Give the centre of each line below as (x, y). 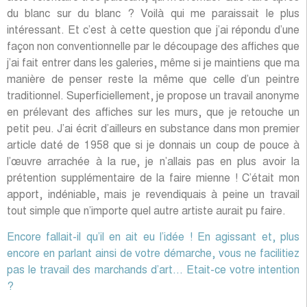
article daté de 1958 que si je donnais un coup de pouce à (153, 146)
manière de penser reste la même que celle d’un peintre (153, 80)
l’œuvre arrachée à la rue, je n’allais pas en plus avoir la (153, 162)
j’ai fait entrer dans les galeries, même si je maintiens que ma (153, 63)
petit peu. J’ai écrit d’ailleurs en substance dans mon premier (153, 129)
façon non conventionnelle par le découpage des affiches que (153, 47)
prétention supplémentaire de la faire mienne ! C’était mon (153, 179)
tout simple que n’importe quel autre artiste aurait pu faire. (146, 211)
